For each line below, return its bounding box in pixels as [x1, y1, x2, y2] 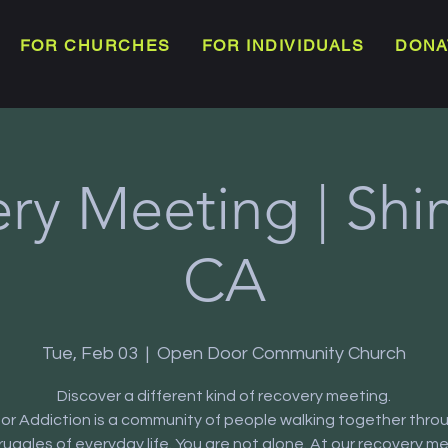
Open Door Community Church [157, 343, 406, 363]
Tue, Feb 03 [42, 343, 138, 363]
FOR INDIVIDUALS [201, 36, 365, 55]
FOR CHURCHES [19, 36, 171, 55]
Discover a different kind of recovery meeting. [57, 387, 391, 404]
